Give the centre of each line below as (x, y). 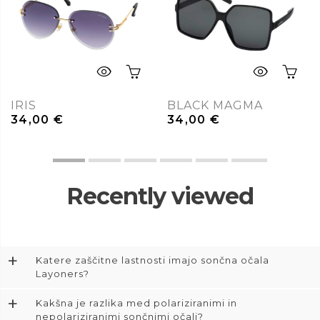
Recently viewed (160, 196)
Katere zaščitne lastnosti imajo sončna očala (152, 260)
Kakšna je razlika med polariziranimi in (136, 303)
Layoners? (62, 274)
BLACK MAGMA (215, 106)
